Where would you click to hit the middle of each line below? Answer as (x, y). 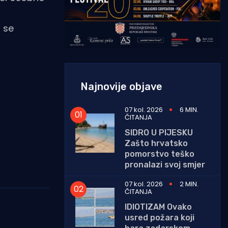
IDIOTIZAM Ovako (158, 207)
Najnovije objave (121, 86)
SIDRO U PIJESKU (159, 132)
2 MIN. (189, 184)
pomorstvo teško (160, 154)
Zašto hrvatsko (156, 143)
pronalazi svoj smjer (165, 164)
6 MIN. (189, 109)
